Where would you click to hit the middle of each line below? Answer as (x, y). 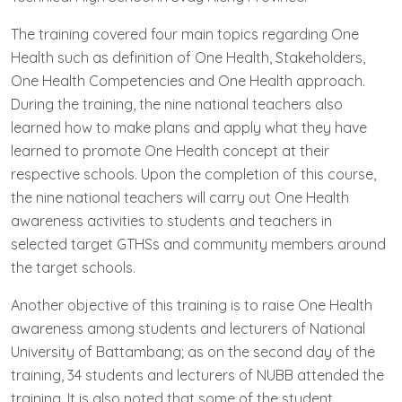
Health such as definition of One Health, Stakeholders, (188, 57)
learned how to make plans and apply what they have (189, 127)
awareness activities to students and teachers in (171, 220)
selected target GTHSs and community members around (198, 244)
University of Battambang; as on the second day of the (193, 351)
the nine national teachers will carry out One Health (180, 197)
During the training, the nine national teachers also (177, 104)
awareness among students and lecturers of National (188, 328)
